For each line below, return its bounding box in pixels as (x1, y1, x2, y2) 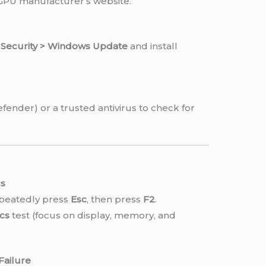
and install (128, 40, 178, 52)
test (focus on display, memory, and (9, 209, 176, 221)
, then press (87, 193, 144, 205)
